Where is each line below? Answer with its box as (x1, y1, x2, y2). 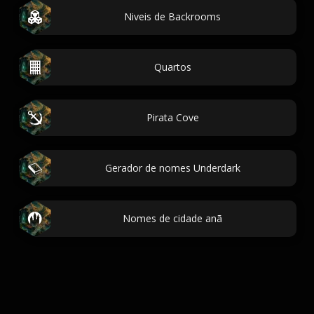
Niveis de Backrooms (124, 10, 221, 23)
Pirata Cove (146, 111, 199, 124)
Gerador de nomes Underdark (104, 161, 240, 175)
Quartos (153, 60, 191, 74)
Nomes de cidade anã (123, 212, 222, 225)
